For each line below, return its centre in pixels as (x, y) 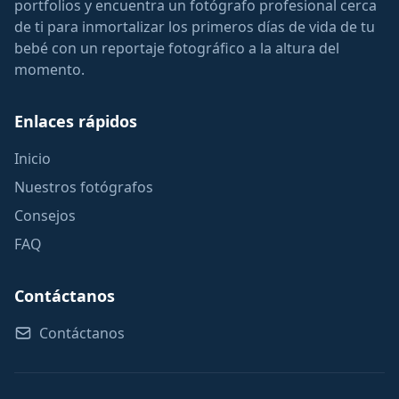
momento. (49, 69)
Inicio (33, 159)
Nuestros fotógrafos (84, 187)
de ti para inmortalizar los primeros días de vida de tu (195, 27)
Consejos (45, 216)
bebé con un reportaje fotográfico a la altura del (177, 48)
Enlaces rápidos (76, 121)
